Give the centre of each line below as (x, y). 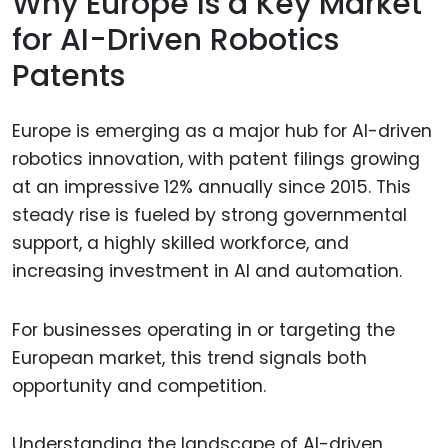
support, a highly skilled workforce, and (180, 242)
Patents (68, 76)
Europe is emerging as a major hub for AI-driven (222, 130)
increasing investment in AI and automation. (207, 270)
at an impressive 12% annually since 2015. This (211, 186)
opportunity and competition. (139, 385)
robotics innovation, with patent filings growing (216, 158)
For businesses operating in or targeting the (203, 329)
